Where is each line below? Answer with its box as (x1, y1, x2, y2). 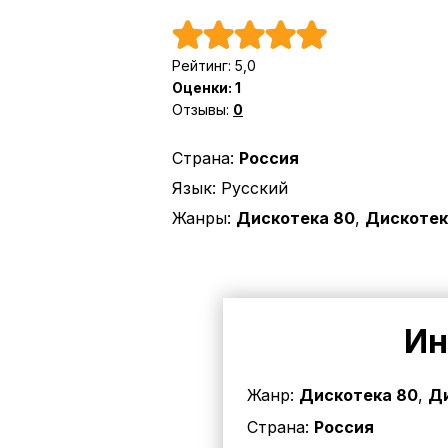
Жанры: (172, 207, 231, 228)
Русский (221, 177, 288, 198)
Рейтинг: (172, 56, 235, 74)
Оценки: (172, 78, 235, 96)
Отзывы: (172, 100, 233, 118)
